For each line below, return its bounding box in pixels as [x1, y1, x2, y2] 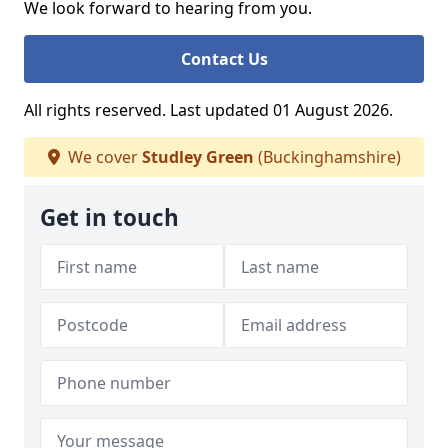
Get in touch [40, 202, 179, 233]
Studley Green [141, 146, 254, 168]
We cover [63, 146, 142, 168]
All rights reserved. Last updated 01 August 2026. [24, 99, 393, 121]
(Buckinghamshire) [253, 146, 401, 168]
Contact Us [180, 48, 268, 70]
